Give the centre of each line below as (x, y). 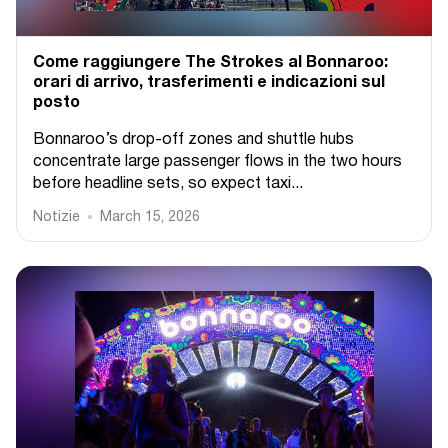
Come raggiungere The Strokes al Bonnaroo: (210, 63)
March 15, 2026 (150, 217)
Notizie (56, 217)
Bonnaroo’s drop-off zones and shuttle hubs (193, 140)
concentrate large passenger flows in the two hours (217, 162)
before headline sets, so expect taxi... (168, 184)
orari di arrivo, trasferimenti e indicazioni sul (209, 83)
